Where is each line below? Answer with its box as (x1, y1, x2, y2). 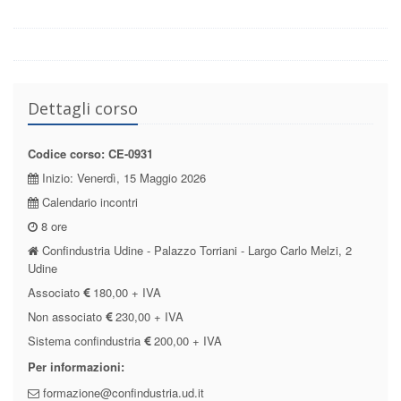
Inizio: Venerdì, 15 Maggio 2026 (38, 169, 206, 186)
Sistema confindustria (28, 332, 144, 349)
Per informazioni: (28, 358, 124, 375)
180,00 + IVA (90, 284, 161, 301)
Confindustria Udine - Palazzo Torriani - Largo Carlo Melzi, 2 (38, 242, 352, 259)
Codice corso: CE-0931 (28, 145, 153, 162)
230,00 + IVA (112, 308, 183, 325)
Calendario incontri (38, 193, 138, 210)
